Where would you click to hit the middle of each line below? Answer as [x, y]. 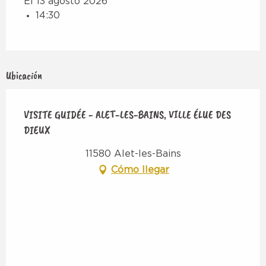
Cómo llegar [140, 170]
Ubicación [24, 75]
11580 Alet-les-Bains [133, 153]
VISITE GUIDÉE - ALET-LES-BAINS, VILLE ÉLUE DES [127, 114]
